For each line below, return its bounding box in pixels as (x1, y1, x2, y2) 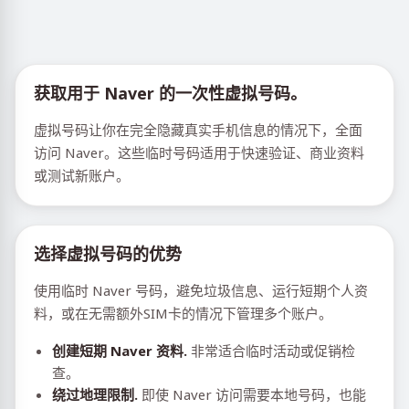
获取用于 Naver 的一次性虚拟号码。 (34, 82, 307, 104)
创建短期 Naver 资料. (52, 341, 187, 360)
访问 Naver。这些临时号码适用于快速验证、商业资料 (34, 143, 364, 162)
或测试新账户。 (34, 166, 130, 184)
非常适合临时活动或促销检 (187, 341, 355, 360)
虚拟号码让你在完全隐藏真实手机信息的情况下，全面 (34, 121, 362, 139)
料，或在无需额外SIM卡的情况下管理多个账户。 (34, 304, 332, 322)
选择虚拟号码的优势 (34, 243, 182, 265)
